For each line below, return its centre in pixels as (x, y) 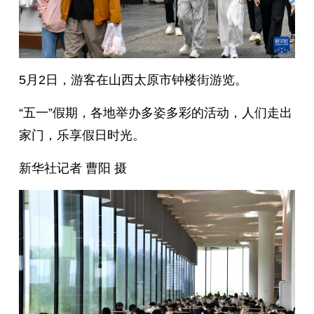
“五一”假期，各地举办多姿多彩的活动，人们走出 (155, 113)
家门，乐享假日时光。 (82, 136)
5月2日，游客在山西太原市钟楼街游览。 (133, 80)
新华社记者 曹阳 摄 (73, 169)
